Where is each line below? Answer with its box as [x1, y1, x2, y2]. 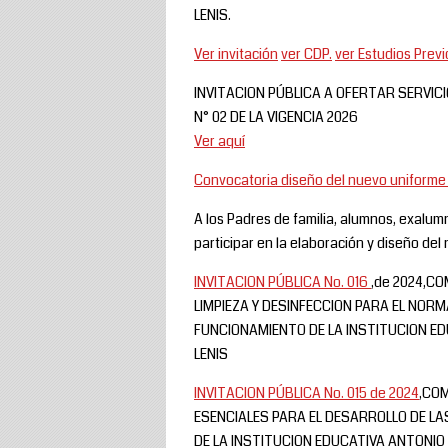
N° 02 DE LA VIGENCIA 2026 [194, 106, 358, 127]
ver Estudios [335, 43, 414, 64]
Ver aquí [194, 130, 245, 151]
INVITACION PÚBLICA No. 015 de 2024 [194, 382, 419, 403]
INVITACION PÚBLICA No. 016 [194, 271, 371, 292]
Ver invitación [194, 43, 278, 64]
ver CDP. [281, 43, 332, 64]
